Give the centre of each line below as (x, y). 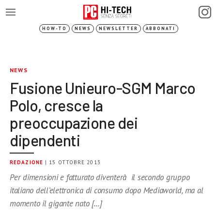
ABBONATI (160, 28)
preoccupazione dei (74, 123)
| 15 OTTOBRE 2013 (72, 162)
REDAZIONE (26, 162)
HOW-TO (54, 28)
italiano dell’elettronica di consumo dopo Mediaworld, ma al (107, 190)
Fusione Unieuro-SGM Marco (103, 88)
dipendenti (45, 140)
